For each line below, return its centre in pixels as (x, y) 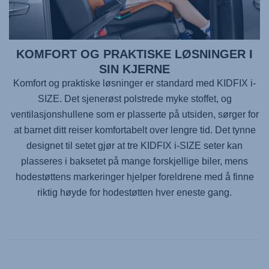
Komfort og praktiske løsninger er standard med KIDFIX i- (134, 83)
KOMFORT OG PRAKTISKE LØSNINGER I (134, 54)
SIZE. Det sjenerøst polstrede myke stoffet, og (134, 99)
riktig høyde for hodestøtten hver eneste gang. (134, 193)
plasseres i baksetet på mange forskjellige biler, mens (134, 162)
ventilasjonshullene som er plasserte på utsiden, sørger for (134, 115)
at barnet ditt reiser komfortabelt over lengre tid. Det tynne (134, 130)
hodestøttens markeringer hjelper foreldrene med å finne (134, 177)
